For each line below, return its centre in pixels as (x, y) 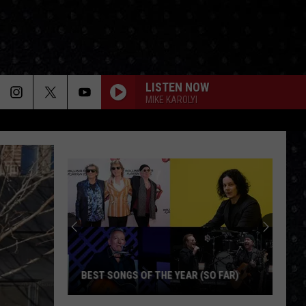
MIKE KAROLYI (171, 99)
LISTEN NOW (177, 87)
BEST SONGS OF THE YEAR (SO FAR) (160, 275)
